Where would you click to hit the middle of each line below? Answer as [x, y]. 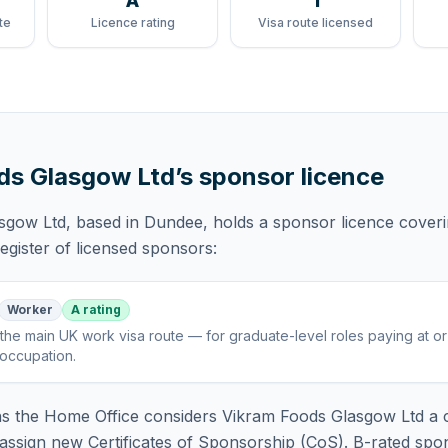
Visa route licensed [315, 22]
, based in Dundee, [137, 222]
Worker [30, 309]
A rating [96, 309]
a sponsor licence [326, 222]
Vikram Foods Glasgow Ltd [323, 416]
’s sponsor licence [279, 176]
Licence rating [132, 22]
